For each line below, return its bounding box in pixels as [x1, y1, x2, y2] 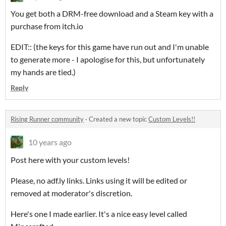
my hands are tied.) [11, 67, 76, 77]
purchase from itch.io [11, 21, 83, 31]
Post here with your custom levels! [11, 155, 130, 165]
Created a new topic [89, 115, 148, 124]
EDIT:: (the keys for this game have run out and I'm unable [11, 42, 209, 52]
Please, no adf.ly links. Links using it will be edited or [11, 176, 187, 186]
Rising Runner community [11, 115, 84, 124]
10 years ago [28, 137, 72, 147]
